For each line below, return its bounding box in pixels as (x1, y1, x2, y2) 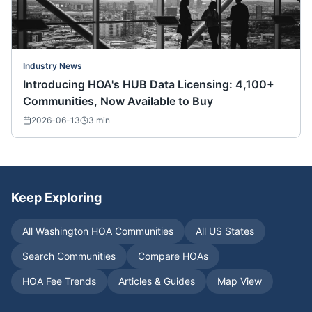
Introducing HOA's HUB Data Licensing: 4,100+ (23, 77, 274, 92)
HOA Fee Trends (22, 275, 96, 288)
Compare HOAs (138, 250, 208, 263)
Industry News (23, 61, 82, 72)
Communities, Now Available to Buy (23, 94, 213, 109)
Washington (36, 225, 88, 237)
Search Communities (22, 250, 116, 263)
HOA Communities (88, 225, 173, 237)
